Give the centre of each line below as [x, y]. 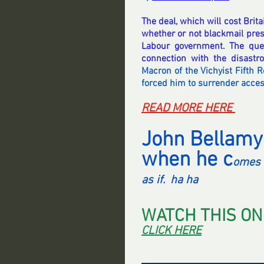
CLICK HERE [171, 231]
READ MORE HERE [188, 108]
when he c [187, 160]
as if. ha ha [171, 180]
